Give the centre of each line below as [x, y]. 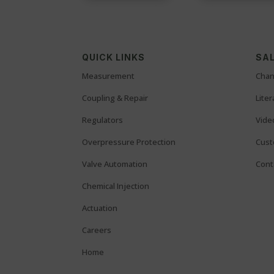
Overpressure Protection [129, 142]
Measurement [109, 76]
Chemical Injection [116, 186]
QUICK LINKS [114, 57]
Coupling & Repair [115, 98]
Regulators [103, 120]
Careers [97, 230]
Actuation [100, 208]
